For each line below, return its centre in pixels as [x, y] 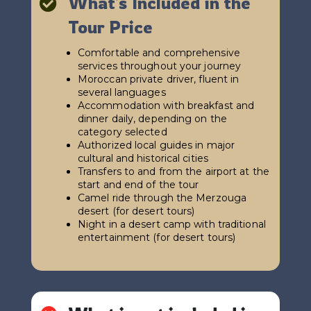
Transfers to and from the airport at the [173, 171]
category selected [122, 132]
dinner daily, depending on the [152, 118]
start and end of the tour [138, 184]
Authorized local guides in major [156, 145]
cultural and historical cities [143, 158]
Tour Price [110, 27]
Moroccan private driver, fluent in [158, 79]
